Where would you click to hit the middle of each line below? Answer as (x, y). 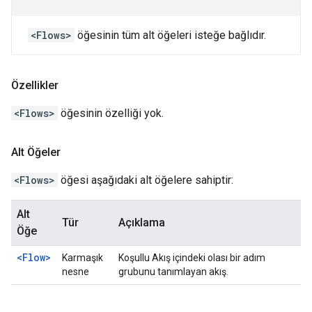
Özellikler (35, 85)
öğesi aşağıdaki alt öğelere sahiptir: (146, 180)
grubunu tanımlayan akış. (173, 272)
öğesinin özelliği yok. (111, 113)
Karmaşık (83, 258)
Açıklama (142, 223)
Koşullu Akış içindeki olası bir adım (192, 258)
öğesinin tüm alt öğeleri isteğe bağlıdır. (170, 35)
